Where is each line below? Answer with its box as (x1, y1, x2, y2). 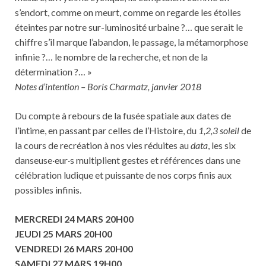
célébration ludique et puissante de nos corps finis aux (15, 169, 232, 180)
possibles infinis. (15, 184, 81, 195)
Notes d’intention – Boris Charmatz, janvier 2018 (15, 81, 201, 92)
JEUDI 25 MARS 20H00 (15, 228, 112, 239)
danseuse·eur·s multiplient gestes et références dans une (15, 154, 240, 166)
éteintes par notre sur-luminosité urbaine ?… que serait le (15, 21, 243, 33)
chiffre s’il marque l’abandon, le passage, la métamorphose (15, 36, 248, 47)
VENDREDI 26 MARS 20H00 (15, 243, 133, 254)
